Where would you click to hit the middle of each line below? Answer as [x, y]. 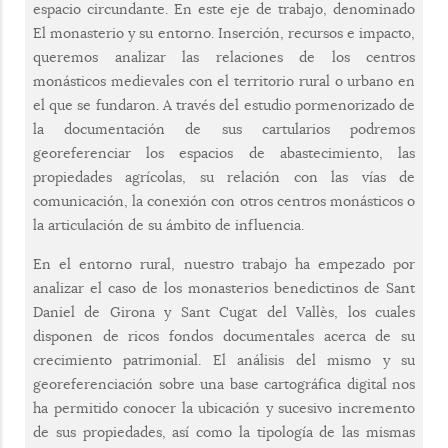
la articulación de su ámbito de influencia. [168, 225]
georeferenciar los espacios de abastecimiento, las [224, 153]
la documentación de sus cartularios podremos [224, 129]
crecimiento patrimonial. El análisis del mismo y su [224, 360]
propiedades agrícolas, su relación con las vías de [224, 177]
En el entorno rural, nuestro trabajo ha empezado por [224, 264]
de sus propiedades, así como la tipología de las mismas [224, 432]
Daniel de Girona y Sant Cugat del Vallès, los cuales [224, 312]
